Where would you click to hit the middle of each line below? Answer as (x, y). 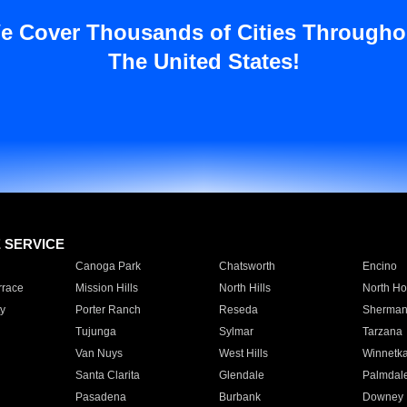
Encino (379, 266)
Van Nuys (99, 353)
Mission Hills (106, 288)
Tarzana (382, 332)
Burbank (239, 397)
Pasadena (100, 397)
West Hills (243, 353)
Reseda (238, 310)
